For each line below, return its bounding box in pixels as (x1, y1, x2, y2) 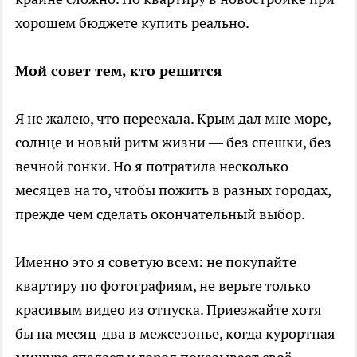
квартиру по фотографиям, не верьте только (15, 276, 311, 295)
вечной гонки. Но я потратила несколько (15, 156, 288, 175)
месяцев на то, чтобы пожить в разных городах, (15, 180, 331, 199)
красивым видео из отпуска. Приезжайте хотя (15, 300, 322, 319)
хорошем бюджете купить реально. (15, 13, 249, 32)
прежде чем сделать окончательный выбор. (15, 204, 305, 223)
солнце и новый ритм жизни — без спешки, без (15, 132, 331, 151)
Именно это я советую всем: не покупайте (15, 252, 296, 271)
